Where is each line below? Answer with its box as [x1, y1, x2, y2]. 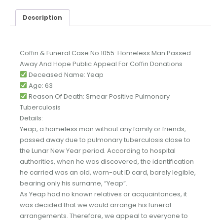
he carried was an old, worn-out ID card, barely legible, [20, 167, 196, 177]
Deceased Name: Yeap [27, 70, 104, 79]
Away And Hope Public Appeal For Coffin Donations [20, 59, 183, 69]
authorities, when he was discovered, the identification [20, 156, 194, 166]
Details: [20, 113, 43, 123]
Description [23, 13, 63, 22]
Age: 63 [27, 80, 53, 90]
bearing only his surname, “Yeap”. [20, 178, 127, 188]
